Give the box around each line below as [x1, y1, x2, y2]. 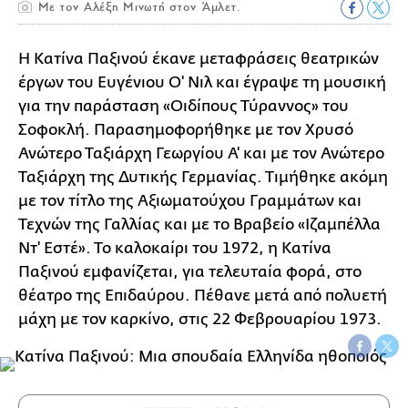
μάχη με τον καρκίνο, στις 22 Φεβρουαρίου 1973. [18, 311, 382, 329]
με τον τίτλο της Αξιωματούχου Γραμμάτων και [18, 192, 362, 210]
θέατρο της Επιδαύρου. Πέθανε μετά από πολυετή [18, 287, 387, 305]
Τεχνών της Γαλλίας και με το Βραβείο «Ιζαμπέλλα [18, 216, 381, 234]
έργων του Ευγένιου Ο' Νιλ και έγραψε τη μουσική [18, 74, 386, 92]
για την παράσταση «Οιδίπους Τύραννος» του [18, 97, 349, 116]
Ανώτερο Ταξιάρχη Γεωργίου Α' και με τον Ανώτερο [18, 145, 384, 163]
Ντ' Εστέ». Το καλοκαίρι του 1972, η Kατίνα [18, 240, 331, 258]
